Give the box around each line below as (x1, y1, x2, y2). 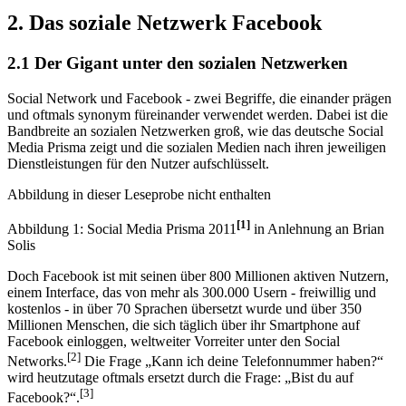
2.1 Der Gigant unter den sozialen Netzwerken (7, 53, 348, 72)
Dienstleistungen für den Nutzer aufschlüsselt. (7, 155, 269, 171)
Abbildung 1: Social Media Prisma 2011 (7, 220, 237, 237)
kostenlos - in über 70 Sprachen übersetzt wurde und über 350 (7, 300, 362, 316)
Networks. (7, 353, 67, 370)
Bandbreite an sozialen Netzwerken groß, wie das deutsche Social (7, 122, 383, 139)
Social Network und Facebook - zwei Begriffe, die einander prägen (7, 90, 391, 106)
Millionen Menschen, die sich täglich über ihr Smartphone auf (7, 316, 360, 333)
